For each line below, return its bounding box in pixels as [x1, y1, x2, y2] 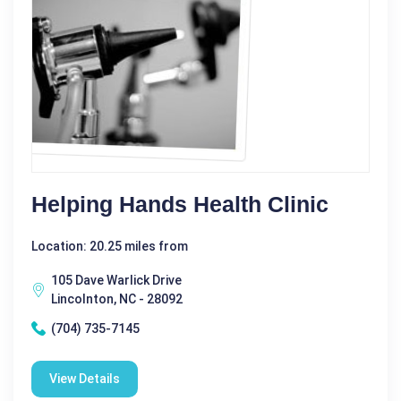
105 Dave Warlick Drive [51, 272, 182, 287]
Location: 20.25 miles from [31, 238, 188, 253]
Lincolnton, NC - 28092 [51, 291, 183, 306]
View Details [49, 371, 120, 386]
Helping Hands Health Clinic [31, 191, 328, 217]
